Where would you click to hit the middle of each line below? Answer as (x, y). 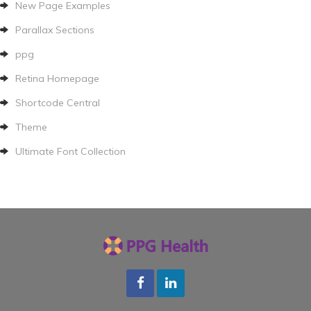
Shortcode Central (58, 102)
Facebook (162, 300)
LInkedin (188, 300)
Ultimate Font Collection (70, 151)
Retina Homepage (57, 78)
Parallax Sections (55, 30)
